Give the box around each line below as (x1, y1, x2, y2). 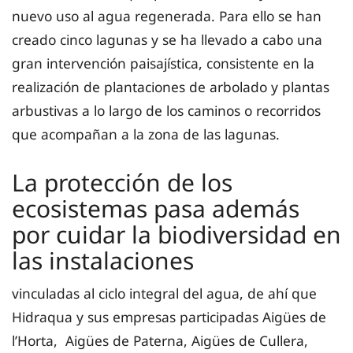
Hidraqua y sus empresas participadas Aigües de (12, 307, 326, 326)
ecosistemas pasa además (12, 191, 299, 225)
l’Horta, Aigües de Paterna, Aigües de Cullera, (12, 330, 308, 350)
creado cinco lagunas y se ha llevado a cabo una (12, 29, 322, 49)
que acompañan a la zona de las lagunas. (12, 124, 280, 143)
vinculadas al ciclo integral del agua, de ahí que (12, 283, 317, 303)
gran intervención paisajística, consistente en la (12, 53, 314, 72)
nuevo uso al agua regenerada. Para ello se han (12, 6, 321, 25)
